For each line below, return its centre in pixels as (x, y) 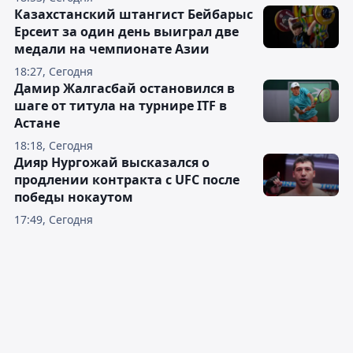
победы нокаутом (74, 197)
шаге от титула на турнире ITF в (121, 106)
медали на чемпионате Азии (112, 49)
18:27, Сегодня (54, 71)
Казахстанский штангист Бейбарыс (134, 14)
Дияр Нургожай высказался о (112, 162)
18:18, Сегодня (54, 145)
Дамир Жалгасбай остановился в (124, 88)
